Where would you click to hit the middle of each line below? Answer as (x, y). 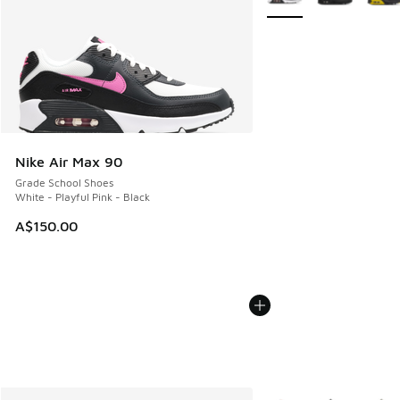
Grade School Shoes (64, 183)
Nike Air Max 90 (69, 162)
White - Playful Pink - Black (83, 197)
